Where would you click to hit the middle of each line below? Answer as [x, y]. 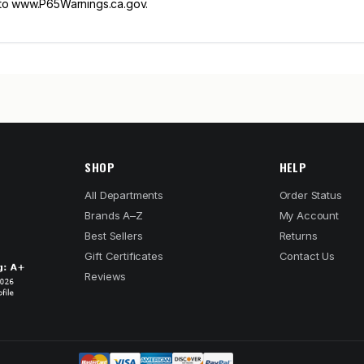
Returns [298, 236]
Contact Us [307, 256]
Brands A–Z [114, 215]
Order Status [310, 195]
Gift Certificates [124, 256]
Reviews [106, 276]
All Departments [124, 195]
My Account [309, 215]
